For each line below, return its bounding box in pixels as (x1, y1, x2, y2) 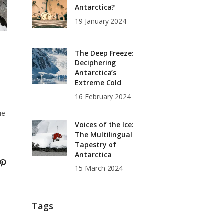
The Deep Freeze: (74, 48, 134, 57)
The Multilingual (74, 130, 132, 139)
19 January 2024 (74, 16, 126, 26)
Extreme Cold (74, 78, 121, 87)
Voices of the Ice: (74, 120, 134, 129)
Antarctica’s (74, 68, 116, 77)
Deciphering (74, 58, 116, 67)
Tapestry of (74, 140, 116, 149)
